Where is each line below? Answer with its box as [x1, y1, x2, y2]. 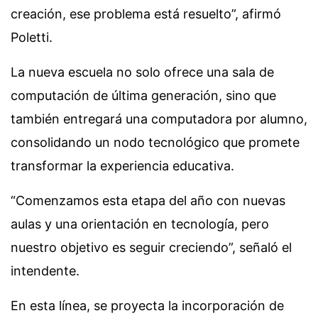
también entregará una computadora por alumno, [11, 111, 307, 127]
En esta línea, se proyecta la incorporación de [11, 298, 284, 314]
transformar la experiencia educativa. [11, 158, 234, 174]
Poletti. [11, 30, 53, 45]
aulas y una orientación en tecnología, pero [11, 216, 269, 232]
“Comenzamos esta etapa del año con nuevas [11, 193, 285, 209]
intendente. [11, 263, 79, 279]
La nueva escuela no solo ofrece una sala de [11, 65, 274, 80]
